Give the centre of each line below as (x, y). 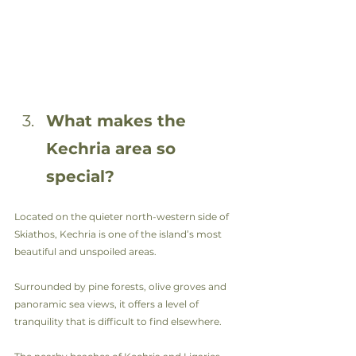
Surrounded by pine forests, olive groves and (122, 286)
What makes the (118, 120)
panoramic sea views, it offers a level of (108, 304)
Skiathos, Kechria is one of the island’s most (119, 234)
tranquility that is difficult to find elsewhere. (118, 321)
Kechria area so (113, 148)
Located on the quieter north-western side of (123, 216)
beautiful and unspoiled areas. (85, 251)
